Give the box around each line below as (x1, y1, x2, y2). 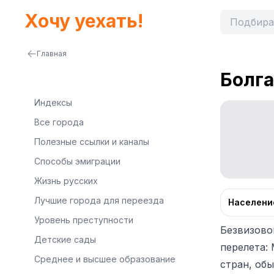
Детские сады (34, 234, 96, 245)
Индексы (34, 97, 72, 108)
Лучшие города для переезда (34, 195, 164, 206)
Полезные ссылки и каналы (34, 136, 149, 147)
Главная (37, 49, 67, 58)
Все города (34, 117, 84, 127)
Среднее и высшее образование (34, 254, 176, 264)
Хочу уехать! (24, 10, 143, 32)
